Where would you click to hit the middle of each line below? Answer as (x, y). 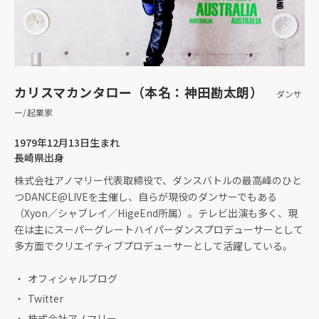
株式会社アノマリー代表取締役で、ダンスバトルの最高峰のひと (158, 180)
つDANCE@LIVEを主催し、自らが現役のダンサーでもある (146, 196)
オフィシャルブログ (73, 278)
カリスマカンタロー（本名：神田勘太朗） (145, 91)
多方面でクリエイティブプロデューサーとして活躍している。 (153, 245)
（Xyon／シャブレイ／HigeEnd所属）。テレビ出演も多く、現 (156, 213)
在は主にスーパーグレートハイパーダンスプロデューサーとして (159, 229)
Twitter (46, 298)
